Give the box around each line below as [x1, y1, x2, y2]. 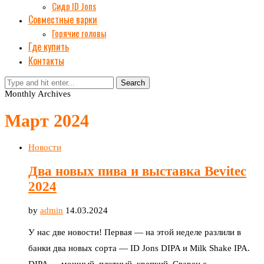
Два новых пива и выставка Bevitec [28, 163, 246, 179]
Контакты [28, 54, 64, 68]
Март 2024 [5, 111, 89, 131]
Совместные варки [28, 12, 97, 27]
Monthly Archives [5, 89, 71, 98]
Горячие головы [52, 27, 106, 39]
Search [121, 78, 145, 87]
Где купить [28, 39, 69, 54]
